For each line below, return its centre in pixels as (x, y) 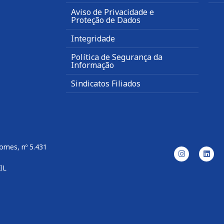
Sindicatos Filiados (106, 83)
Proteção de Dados (106, 20)
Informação (92, 65)
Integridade (93, 38)
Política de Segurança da (117, 57)
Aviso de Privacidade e (112, 12)
